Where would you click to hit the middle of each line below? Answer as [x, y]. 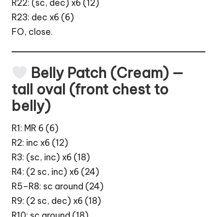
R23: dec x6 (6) [43, 17]
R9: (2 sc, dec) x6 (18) [56, 201]
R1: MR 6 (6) [35, 128]
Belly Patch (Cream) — [105, 73]
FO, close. [32, 31]
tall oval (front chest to [90, 90]
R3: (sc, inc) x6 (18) [51, 157]
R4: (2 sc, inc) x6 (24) [55, 172]
